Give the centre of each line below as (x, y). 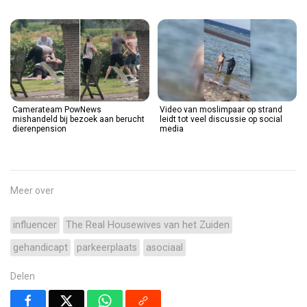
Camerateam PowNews (57, 109)
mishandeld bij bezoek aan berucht (78, 119)
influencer (35, 225)
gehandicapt (40, 247)
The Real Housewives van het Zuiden (148, 225)
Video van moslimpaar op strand (221, 109)
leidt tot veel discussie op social (221, 119)
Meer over (32, 190)
